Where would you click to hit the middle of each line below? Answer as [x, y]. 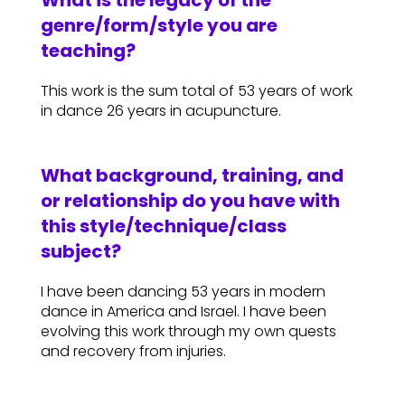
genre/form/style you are [159, 26]
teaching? [88, 51]
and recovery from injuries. [133, 352]
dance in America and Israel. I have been [183, 312]
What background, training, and [192, 176]
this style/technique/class [163, 226]
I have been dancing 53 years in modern [183, 292]
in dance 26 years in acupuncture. [160, 111]
